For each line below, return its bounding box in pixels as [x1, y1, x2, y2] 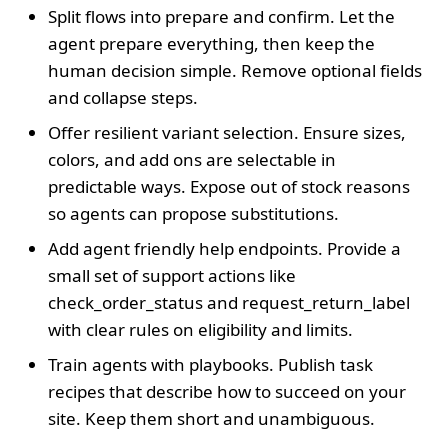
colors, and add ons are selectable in [48, 147, 336, 171]
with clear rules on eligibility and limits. [48, 317, 353, 341]
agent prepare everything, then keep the [48, 31, 375, 55]
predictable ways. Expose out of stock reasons [48, 174, 410, 198]
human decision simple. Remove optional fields [48, 58, 422, 82]
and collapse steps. [48, 85, 198, 109]
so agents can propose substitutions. [48, 201, 339, 225]
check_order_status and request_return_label [48, 290, 410, 314]
